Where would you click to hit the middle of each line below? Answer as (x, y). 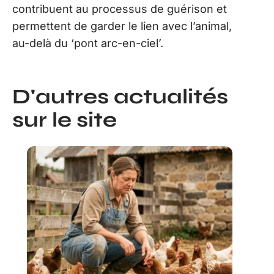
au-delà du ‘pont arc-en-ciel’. (88, 43)
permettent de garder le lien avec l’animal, (122, 26)
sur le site (65, 120)
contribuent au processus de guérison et (120, 9)
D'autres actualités (120, 96)
